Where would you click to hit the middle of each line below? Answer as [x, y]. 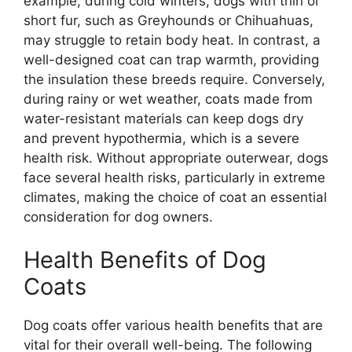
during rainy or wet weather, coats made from [168, 99]
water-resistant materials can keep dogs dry [163, 118]
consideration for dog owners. [118, 216]
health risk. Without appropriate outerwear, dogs [176, 158]
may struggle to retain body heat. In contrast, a [172, 40]
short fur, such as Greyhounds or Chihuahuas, [169, 20]
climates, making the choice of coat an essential [175, 197]
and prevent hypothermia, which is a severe [161, 138]
